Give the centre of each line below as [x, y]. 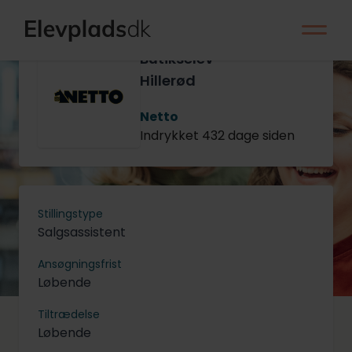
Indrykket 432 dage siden [217, 136]
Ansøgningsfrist [80, 264]
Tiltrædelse [69, 315]
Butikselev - [183, 59]
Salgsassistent [82, 233]
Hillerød [168, 81]
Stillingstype [70, 214]
